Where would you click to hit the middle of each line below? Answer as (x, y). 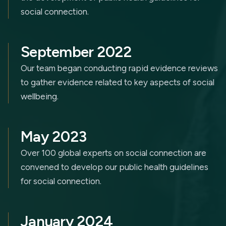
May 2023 (53, 136)
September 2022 (76, 52)
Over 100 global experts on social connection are (114, 153)
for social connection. (61, 181)
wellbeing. (40, 96)
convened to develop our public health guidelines (115, 167)
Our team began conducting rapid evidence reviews (119, 68)
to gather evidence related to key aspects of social (118, 82)
